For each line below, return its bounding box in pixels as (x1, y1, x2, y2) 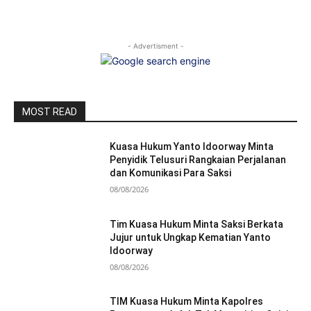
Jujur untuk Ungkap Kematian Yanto (110, 231, 271, 243)
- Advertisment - (127, 42, 184, 50)
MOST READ (22, 106, 77, 117)
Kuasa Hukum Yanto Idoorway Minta (110, 141, 274, 152)
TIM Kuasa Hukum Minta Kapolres (110, 296, 264, 308)
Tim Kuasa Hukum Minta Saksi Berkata (110, 218, 284, 230)
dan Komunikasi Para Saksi (110, 167, 232, 178)
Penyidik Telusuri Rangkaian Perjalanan (110, 154, 287, 165)
